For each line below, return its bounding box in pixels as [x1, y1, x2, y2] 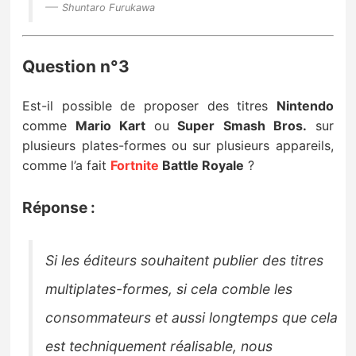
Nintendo [276, 97, 334, 114]
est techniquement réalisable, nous [45, 337, 273, 354]
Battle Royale [159, 157, 245, 173]
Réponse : [22, 198, 96, 218]
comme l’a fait [22, 157, 111, 173]
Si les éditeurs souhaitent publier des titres [45, 251, 324, 269]
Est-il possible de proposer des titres [22, 97, 277, 114]
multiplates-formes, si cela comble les [45, 280, 293, 297]
